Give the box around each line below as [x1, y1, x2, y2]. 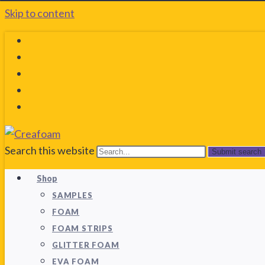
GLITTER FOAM [52, 240, 119, 250]
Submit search [212, 147, 261, 156]
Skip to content [5, 7, 75, 20]
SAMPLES [52, 190, 93, 200]
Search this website [5, 144, 96, 157]
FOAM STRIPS [52, 224, 113, 233]
